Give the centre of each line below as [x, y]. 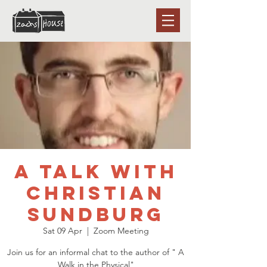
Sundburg [96, 215]
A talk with [96, 172]
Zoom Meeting [121, 231]
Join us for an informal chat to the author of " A [96, 252]
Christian [96, 193]
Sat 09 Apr [62, 231]
